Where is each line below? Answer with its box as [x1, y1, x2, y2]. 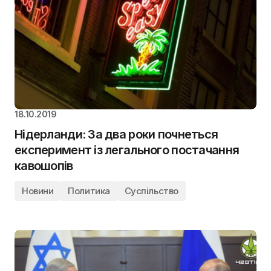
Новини [22, 184, 54, 197]
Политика [68, 184, 110, 197]
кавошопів [15, 158, 73, 173]
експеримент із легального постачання [15, 142, 240, 157]
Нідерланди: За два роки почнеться [15, 126, 218, 142]
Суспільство [124, 184, 178, 197]
